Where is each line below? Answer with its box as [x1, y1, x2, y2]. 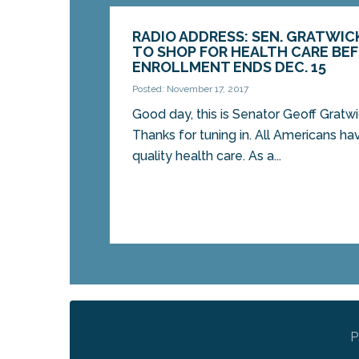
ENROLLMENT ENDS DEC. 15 [132, 58, 327, 76]
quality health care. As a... [132, 148, 282, 164]
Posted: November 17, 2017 [132, 83, 249, 95]
